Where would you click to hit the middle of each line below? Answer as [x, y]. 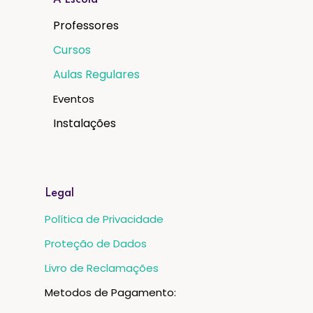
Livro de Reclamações [101, 268]
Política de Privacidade [104, 219]
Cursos [72, 50]
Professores [86, 26]
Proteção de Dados [95, 244]
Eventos [75, 99]
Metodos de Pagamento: [110, 293]
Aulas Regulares [96, 75]
